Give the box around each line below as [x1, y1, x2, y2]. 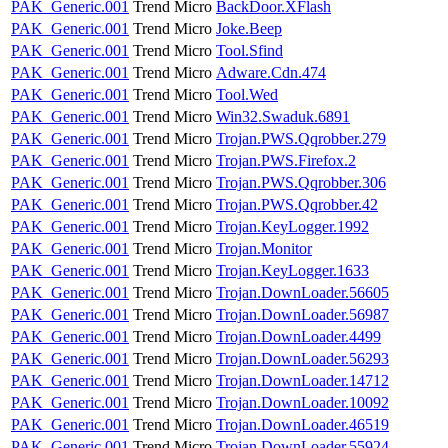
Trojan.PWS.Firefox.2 [216, 151, 356, 169]
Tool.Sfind [216, 41, 283, 59]
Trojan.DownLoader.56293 [216, 349, 389, 367]
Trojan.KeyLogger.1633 [216, 261, 369, 279]
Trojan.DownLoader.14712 [216, 371, 389, 389]
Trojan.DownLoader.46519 [216, 415, 389, 433]
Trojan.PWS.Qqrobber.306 [216, 173, 386, 191]
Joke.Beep [216, 19, 282, 37]
